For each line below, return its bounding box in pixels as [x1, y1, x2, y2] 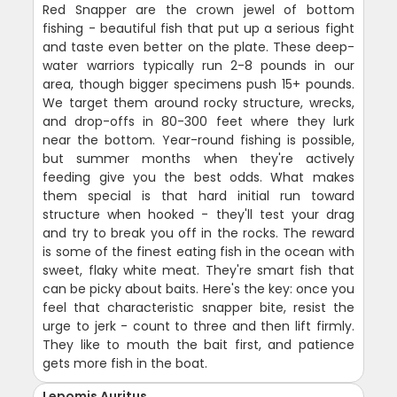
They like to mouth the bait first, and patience [43, 335, 354, 354]
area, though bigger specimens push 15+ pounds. [43, 74, 354, 93]
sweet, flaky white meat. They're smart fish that [43, 261, 354, 279]
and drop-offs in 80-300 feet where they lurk [43, 112, 354, 130]
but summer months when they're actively [43, 149, 354, 167]
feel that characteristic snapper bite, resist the [43, 298, 354, 316]
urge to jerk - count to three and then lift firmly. [43, 316, 354, 335]
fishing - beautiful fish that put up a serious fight [43, 19, 354, 37]
